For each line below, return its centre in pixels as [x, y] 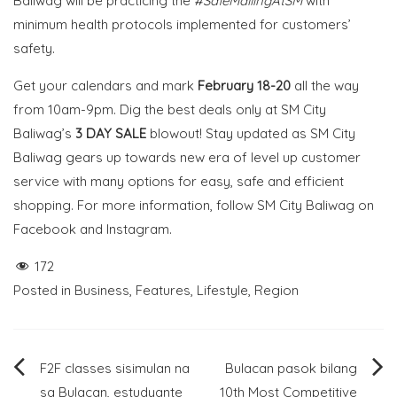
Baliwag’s [44, 133]
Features [163, 290]
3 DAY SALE [113, 133]
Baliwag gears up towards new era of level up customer [187, 157]
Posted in [44, 290]
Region [276, 290]
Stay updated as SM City [280, 133]
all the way [327, 86]
